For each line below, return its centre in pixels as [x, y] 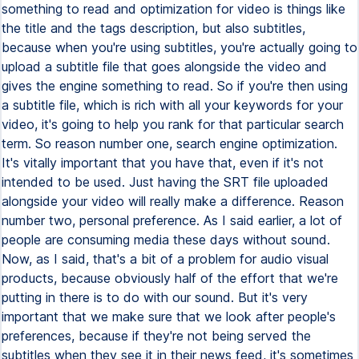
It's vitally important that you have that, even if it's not [163, 163]
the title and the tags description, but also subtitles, [153, 28]
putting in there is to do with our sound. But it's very [155, 297]
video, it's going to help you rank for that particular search [173, 124]
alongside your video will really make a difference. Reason [173, 201]
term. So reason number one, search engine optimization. [169, 143]
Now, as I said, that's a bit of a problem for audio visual [165, 259]
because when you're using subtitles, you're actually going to [179, 47]
